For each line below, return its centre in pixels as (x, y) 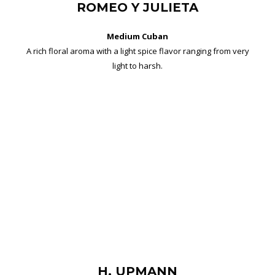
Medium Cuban (137, 36)
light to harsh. (137, 65)
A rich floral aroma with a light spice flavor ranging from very (137, 51)
